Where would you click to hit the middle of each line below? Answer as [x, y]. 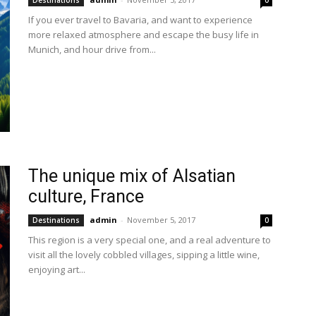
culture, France [86, 196]
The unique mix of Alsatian [132, 176]
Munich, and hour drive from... [92, 49]
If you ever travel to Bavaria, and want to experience [140, 20]
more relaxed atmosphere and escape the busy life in [144, 35]
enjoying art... [57, 269]
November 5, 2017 [161, 220]
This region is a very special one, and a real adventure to [150, 240]
